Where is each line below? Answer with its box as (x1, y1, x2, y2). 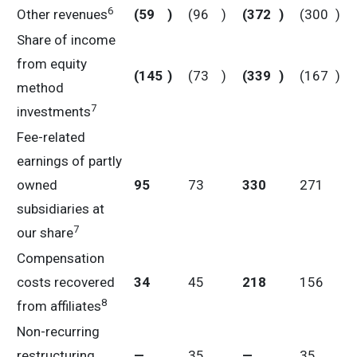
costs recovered (17, 274, 115, 290)
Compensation (17, 250, 104, 266)
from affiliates (17, 298, 101, 314)
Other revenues (17, 6, 108, 22)
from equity (17, 56, 87, 72)
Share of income (17, 32, 116, 48)
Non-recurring (17, 324, 100, 339)
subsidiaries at (17, 201, 104, 217)
